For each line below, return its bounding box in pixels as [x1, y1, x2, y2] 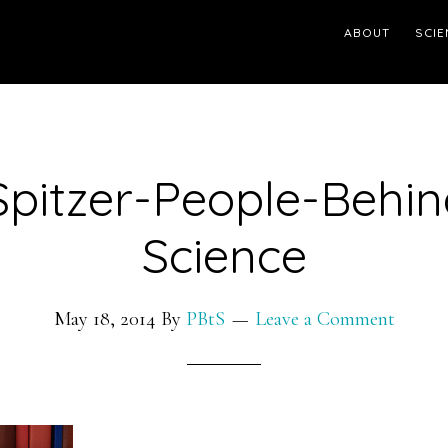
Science [141, 225, 307, 285]
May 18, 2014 [53, 307, 156, 331]
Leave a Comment [254, 307, 395, 331]
